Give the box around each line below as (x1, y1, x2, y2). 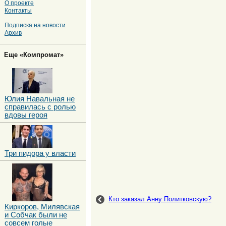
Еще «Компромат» (4, 50, 64, 59)
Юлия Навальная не (5, 94, 75, 103)
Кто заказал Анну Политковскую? (108, 195, 211, 203)
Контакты (5, 7, 32, 14)
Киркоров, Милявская (5, 202, 80, 211)
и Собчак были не (5, 210, 67, 219)
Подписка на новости (5, 22, 66, 29)
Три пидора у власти (5, 149, 76, 157)
